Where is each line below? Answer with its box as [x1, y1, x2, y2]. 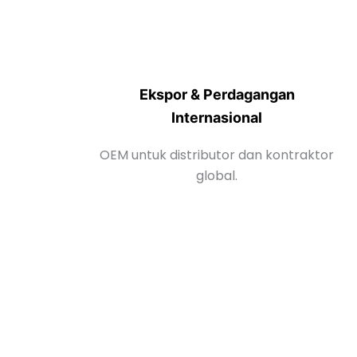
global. [196, 166, 237, 185]
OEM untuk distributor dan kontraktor [100, 145, 334, 164]
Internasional [171, 108, 262, 126]
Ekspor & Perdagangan [139, 85, 295, 103]
